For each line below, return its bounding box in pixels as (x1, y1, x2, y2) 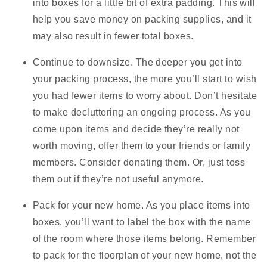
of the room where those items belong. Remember (33, 234, 256, 244)
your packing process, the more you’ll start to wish (33, 74, 257, 85)
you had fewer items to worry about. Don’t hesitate (33, 91, 257, 101)
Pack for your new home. (33, 200, 146, 211)
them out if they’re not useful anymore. (33, 174, 204, 185)
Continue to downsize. (33, 57, 136, 68)
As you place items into (145, 200, 250, 211)
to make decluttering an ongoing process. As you (33, 107, 251, 118)
